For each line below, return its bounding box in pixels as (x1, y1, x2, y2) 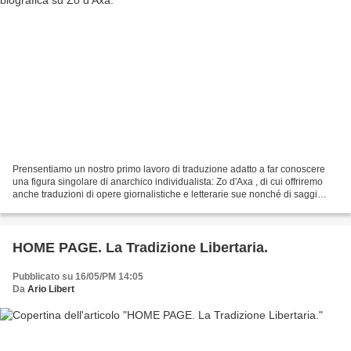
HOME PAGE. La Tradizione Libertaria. (13, 239, 268, 255)
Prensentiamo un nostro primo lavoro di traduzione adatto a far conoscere (13, 163, 325, 175)
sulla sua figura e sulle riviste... (13, 201, 143, 212)
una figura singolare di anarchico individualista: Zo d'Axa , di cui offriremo (13, 175, 323, 187)
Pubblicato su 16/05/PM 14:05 (13, 270, 143, 282)
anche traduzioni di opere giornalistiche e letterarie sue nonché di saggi (13, 188, 317, 200)
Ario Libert (27, 283, 74, 295)
